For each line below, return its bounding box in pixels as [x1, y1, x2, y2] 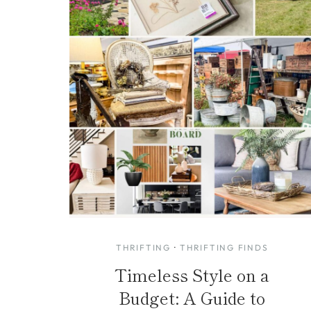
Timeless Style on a [115, 262, 270, 287]
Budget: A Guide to [119, 285, 266, 310]
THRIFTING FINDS [180, 242, 269, 253]
